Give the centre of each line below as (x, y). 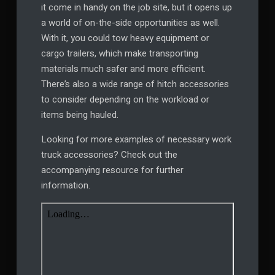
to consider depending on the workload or (125, 100)
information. (65, 186)
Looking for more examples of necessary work (136, 140)
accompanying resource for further (112, 170)
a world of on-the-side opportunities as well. (130, 23)
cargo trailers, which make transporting (119, 54)
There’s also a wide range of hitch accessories (135, 84)
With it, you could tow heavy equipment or (125, 38)
